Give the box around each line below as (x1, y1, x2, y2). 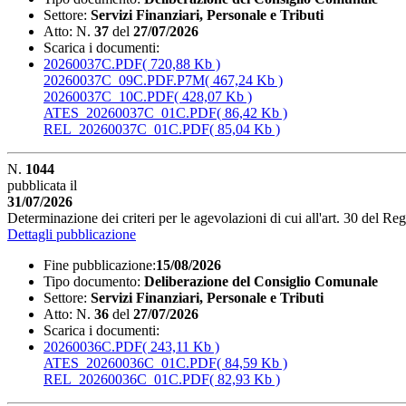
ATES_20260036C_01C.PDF (43, 354, 217, 371)
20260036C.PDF (43, 338, 142, 354)
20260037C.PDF (43, 55, 142, 72)
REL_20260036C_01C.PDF (43, 371, 209, 387)
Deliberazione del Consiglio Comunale (144, 273, 378, 289)
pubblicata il (7, 177, 77, 193)
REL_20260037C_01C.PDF (43, 121, 209, 137)
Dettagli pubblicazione (7, 226, 136, 242)
